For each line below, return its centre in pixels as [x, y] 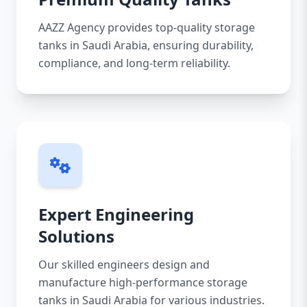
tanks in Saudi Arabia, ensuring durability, [146, 45]
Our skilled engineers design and [124, 265]
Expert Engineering [116, 214]
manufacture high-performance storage [143, 282]
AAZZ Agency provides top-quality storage [147, 27]
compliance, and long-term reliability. [134, 63]
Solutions [76, 236]
